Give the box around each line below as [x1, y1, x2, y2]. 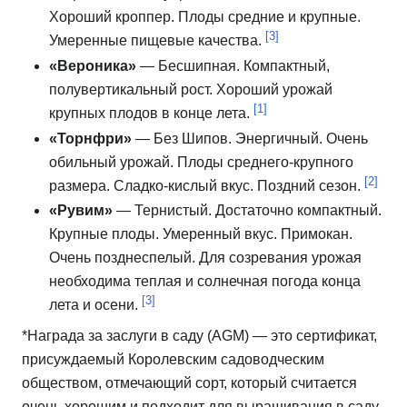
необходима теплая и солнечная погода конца [49, 273, 361, 290]
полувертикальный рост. [49, 81, 216, 97]
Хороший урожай [216, 81, 333, 97]
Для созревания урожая [199, 250, 362, 266]
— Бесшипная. [136, 57, 243, 74]
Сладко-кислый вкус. [114, 177, 257, 194]
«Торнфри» [49, 130, 132, 146]
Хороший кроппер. [49, 9, 178, 25]
